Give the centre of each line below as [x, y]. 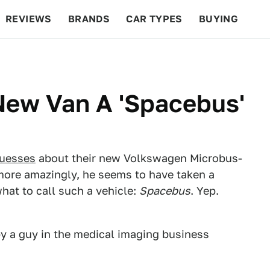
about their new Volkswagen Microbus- [139, 158]
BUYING [218, 19]
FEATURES [226, 58]
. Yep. [205, 191]
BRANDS [89, 19]
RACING [120, 58]
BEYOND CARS [48, 58]
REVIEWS [29, 19]
